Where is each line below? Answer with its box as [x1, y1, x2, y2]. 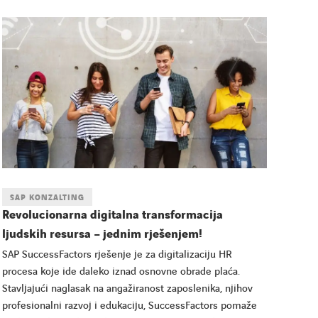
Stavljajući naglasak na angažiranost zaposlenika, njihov [1, 281, 253, 296]
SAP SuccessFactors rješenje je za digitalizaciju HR [1, 247, 232, 262]
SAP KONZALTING [9, 192, 84, 203]
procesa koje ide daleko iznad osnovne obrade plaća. [1, 264, 240, 279]
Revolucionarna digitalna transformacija [1, 207, 223, 223]
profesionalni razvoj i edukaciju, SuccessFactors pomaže [1, 298, 257, 313]
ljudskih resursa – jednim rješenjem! [1, 226, 205, 242]
